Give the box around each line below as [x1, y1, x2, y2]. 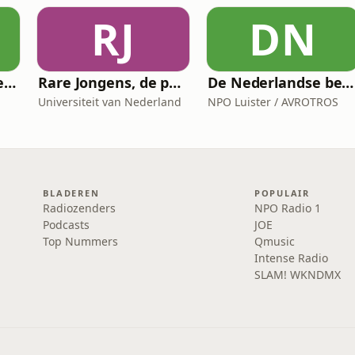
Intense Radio [254, 250, 328, 265]
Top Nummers [43, 234, 119, 249]
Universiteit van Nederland [38, 94, 181, 109]
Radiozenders [43, 200, 116, 216]
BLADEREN [43, 187, 100, 199]
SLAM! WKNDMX [254, 267, 341, 282]
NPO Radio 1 [254, 200, 321, 216]
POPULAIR [254, 187, 310, 199]
